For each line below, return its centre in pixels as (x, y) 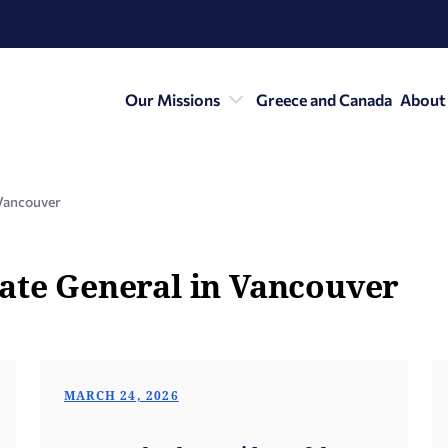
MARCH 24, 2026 (121, 395)
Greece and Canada (324, 99)
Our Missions (172, 99)
